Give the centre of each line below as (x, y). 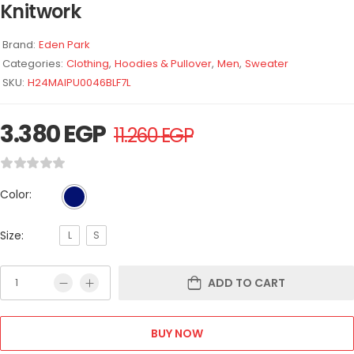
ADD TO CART (247, 282)
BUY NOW (177, 333)
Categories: (33, 63)
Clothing (88, 63)
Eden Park (64, 44)
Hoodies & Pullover (163, 63)
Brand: (19, 44)
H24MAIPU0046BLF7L (79, 82)
